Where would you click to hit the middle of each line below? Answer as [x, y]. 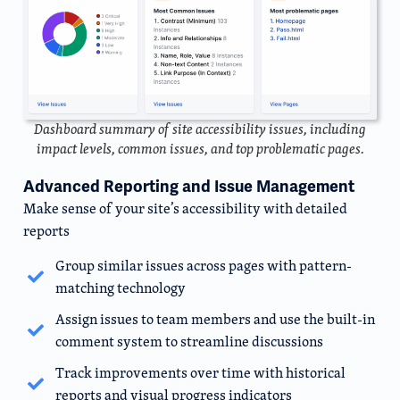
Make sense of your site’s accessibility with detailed [185, 208]
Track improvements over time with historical [200, 373]
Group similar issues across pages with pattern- [203, 266]
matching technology [120, 288]
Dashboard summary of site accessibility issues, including [200, 129]
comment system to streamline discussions [189, 342]
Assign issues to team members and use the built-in [215, 320]
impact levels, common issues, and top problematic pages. [200, 148]
